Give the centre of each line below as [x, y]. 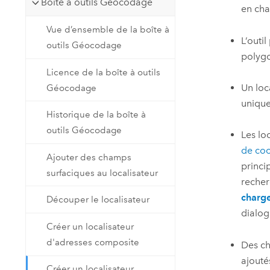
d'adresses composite [93, 242]
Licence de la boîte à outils [104, 72]
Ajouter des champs [89, 157]
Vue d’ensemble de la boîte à [108, 29]
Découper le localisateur [98, 200]
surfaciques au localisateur [102, 173]
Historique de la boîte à [96, 115]
